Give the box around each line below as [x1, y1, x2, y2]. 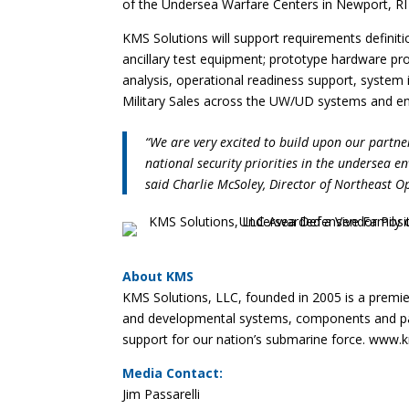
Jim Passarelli [122, 384, 201, 403]
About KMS [122, 267, 194, 285]
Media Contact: [122, 363, 224, 382]
